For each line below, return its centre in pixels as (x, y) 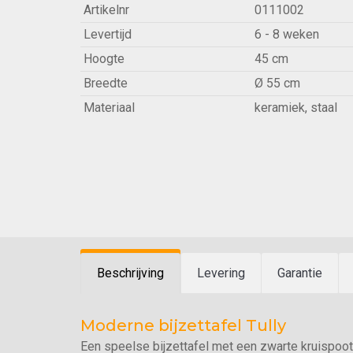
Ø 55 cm (277, 83)
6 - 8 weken (287, 34)
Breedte (106, 83)
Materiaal (109, 108)
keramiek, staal (296, 108)
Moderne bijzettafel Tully (183, 325)
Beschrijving (130, 273)
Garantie (300, 273)
